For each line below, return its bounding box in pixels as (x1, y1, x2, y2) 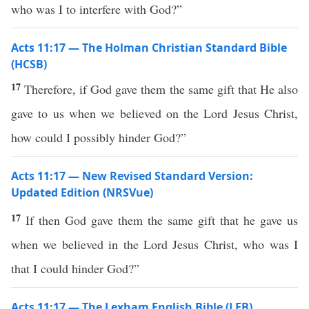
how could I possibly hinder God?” (11, 129, 186, 146)
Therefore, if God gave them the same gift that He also (24, 81, 299, 97)
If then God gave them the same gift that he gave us (26, 212, 298, 228)
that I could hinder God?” (11, 260, 139, 277)
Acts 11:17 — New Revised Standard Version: (11, 168, 253, 183)
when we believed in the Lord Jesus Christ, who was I (11, 236, 298, 252)
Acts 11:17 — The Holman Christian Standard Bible (11, 40, 287, 55)
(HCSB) (11, 57, 47, 72)
